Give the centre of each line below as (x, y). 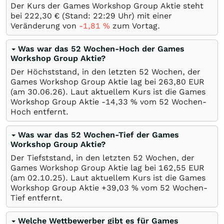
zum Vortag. (135, 25)
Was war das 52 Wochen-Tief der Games (98, 134)
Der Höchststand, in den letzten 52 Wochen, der (105, 71)
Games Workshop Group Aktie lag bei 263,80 (98, 81)
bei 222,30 (31, 15)
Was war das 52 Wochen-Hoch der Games (101, 48)
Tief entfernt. (36, 197)
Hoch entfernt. (39, 111)
